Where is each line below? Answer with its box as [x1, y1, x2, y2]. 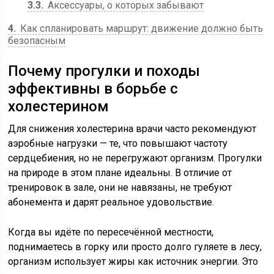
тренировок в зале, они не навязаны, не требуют [8, 182, 232, 193]
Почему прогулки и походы [8, 62, 201, 80]
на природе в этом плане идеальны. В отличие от [8, 167, 232, 179]
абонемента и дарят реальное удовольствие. [8, 196, 215, 208]
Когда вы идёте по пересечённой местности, [8, 226, 214, 238]
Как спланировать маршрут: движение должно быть [18, 23, 264, 34]
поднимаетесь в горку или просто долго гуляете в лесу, [8, 241, 262, 253]
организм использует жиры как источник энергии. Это [8, 256, 259, 267]
